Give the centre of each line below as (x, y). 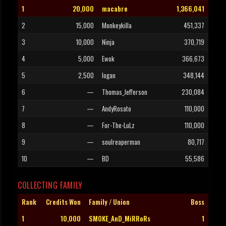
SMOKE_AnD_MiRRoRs (120, 219)
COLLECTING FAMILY (50, 185)
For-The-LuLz (118, 125)
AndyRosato (117, 109)
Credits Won (63, 202)
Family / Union (109, 202)
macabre (115, 9)
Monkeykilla (117, 25)
